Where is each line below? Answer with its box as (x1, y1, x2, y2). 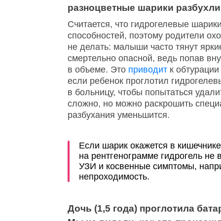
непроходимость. (79, 172, 149, 182)
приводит (128, 65, 167, 74)
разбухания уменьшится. (68, 110, 170, 120)
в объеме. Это (68, 65, 128, 74)
